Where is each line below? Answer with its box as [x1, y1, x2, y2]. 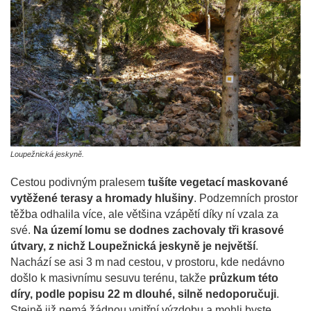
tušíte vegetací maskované [148, 176, 288, 188]
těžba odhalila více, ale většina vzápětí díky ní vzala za [10, 208, 278, 220]
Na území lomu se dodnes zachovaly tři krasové [33, 224, 284, 236]
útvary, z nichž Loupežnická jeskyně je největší [10, 239, 255, 252]
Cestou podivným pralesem [10, 176, 148, 188]
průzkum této [209, 271, 278, 284]
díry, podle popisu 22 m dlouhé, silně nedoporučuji [10, 287, 276, 300]
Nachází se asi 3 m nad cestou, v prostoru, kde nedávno [10, 255, 285, 268]
